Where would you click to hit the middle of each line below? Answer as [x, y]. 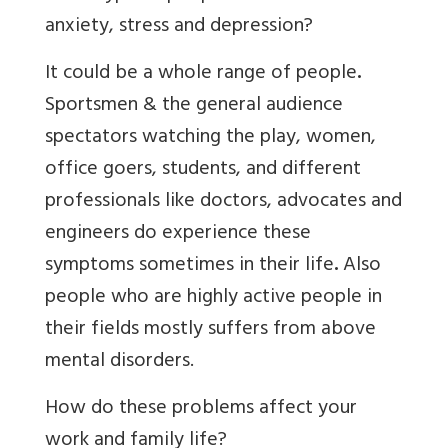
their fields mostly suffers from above [210, 331]
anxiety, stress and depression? [179, 28]
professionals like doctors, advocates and [223, 203]
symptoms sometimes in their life [189, 267]
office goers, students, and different [203, 171]
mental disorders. [119, 363]
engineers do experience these [178, 235]
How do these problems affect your [201, 410]
